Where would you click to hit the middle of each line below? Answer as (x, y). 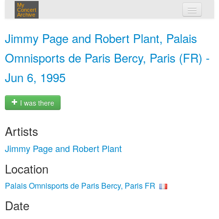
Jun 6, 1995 (35, 77)
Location (27, 168)
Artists (22, 131)
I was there (36, 103)
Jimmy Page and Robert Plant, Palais (101, 38)
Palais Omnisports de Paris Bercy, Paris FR (80, 186)
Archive (26, 15)
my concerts (124, 28)
